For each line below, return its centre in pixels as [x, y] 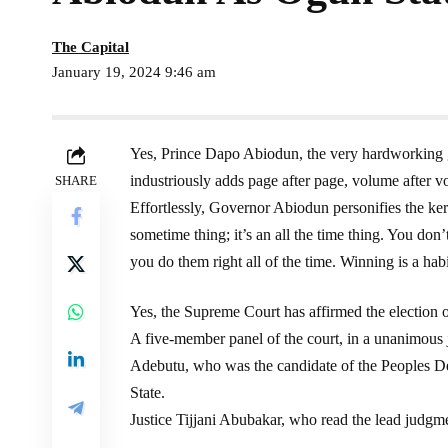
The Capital [90, 46]
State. [147, 392]
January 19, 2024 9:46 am [134, 71]
